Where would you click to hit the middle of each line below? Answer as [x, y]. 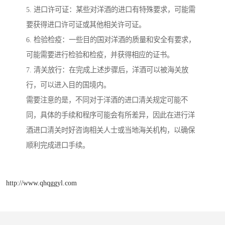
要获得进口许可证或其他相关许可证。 [86, 25]
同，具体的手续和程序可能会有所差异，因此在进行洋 [110, 115]
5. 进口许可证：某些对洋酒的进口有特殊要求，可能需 [111, 10]
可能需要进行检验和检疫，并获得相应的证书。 [100, 55]
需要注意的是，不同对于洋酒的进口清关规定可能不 [107, 100]
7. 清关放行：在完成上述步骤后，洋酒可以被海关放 [107, 70]
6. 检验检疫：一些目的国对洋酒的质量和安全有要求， [111, 40]
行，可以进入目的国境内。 [68, 85]
